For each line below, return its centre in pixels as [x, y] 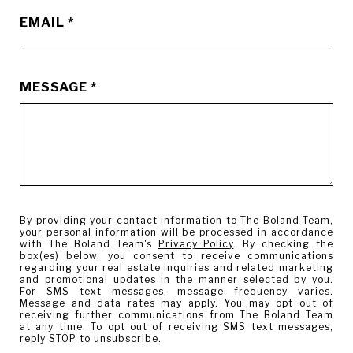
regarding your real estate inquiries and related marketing [176, 267]
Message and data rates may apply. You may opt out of [176, 303]
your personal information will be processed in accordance [176, 232]
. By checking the [283, 243]
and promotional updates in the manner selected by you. [176, 279]
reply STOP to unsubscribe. [91, 338]
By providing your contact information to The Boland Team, [176, 220]
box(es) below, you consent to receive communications [176, 255]
